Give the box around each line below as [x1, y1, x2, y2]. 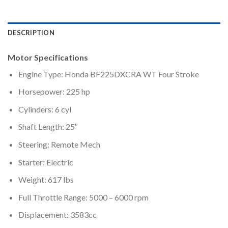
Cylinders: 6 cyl [18, 104, 71, 114]
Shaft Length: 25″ [18, 122, 78, 132]
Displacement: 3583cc [18, 210, 97, 220]
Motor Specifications [8, 52, 88, 62]
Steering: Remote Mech [18, 139, 100, 149]
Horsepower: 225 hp [18, 87, 90, 97]
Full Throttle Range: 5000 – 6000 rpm [18, 192, 149, 202]
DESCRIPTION [8, 28, 54, 37]
